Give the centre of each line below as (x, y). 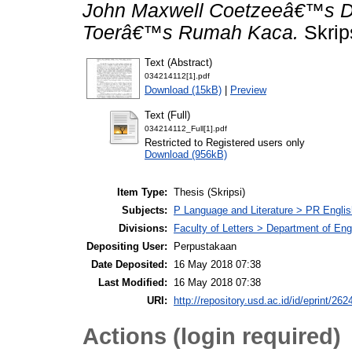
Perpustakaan (205, 247)
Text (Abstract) (178, 62)
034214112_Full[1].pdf (186, 128)
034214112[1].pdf (177, 75)
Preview (248, 90)
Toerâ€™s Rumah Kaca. (191, 32)
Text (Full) (167, 115)
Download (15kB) (183, 90)
